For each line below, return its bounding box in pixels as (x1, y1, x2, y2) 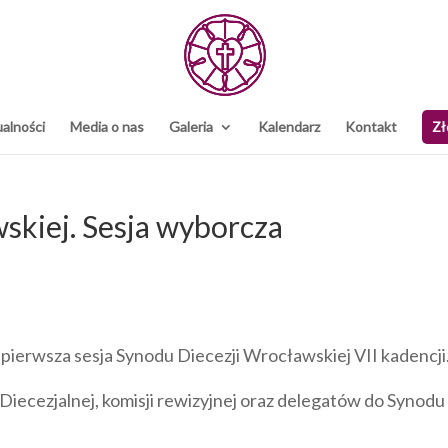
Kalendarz (258, 118, 320, 135)
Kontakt (345, 118, 397, 135)
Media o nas (70, 118, 144, 135)
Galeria (169, 118, 213, 135)
